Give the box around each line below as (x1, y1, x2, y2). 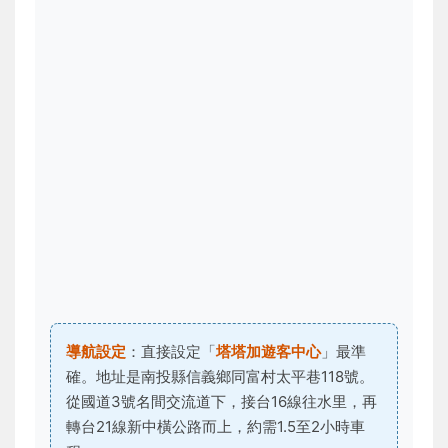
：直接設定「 (126, 342, 216, 361)
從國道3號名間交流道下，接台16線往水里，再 (66, 392, 377, 411)
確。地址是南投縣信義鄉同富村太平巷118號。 (66, 367, 374, 386)
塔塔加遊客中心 (216, 342, 321, 361)
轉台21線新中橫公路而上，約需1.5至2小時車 (66, 417, 365, 436)
